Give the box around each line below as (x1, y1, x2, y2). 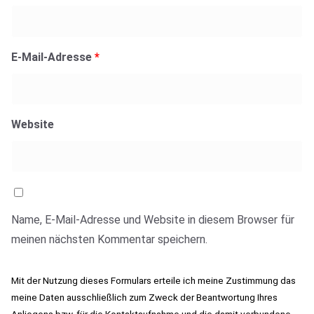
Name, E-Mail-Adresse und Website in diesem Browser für (11, 212, 294, 226)
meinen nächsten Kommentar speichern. (11, 232, 207, 246)
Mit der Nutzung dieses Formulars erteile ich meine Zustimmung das (11, 274, 296, 286)
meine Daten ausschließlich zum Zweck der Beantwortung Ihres (11, 291, 278, 303)
